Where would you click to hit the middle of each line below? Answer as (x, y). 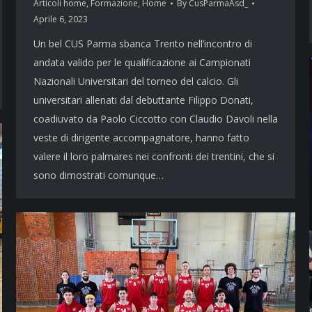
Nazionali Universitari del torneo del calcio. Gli (136, 81)
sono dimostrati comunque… (99, 175)
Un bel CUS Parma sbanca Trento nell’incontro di (143, 44)
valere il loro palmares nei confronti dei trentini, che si (154, 157)
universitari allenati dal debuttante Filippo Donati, (143, 100)
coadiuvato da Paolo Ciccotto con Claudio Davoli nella (156, 119)
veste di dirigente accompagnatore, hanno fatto (141, 138)
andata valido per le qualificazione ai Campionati (142, 63)
